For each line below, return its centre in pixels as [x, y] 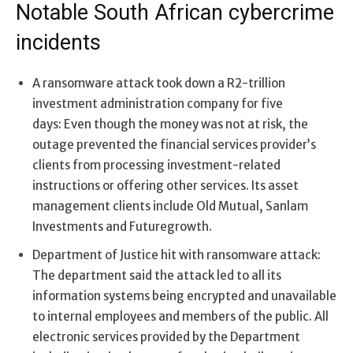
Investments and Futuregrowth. [122, 226]
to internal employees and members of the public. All [180, 316]
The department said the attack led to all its [157, 275]
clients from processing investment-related [156, 165]
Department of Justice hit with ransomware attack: [176, 255]
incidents [58, 42]
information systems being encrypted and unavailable [184, 295]
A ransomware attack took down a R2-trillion [159, 83]
